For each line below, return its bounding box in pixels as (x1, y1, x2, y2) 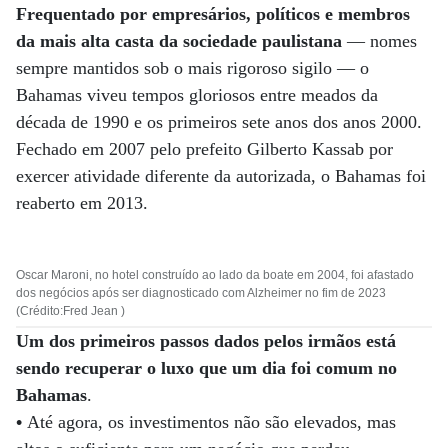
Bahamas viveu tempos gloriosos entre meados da (16, 85, 378, 105)
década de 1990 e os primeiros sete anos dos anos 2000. (16, 112, 422, 132)
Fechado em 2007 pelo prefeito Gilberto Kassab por (16, 139, 393, 159)
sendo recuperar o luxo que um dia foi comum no (16, 358, 397, 378)
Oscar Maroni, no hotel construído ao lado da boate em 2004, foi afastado (16, 268, 414, 282)
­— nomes (342, 31, 417, 51)
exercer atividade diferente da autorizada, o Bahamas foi (16, 166, 426, 186)
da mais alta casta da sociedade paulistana (16, 31, 342, 51)
